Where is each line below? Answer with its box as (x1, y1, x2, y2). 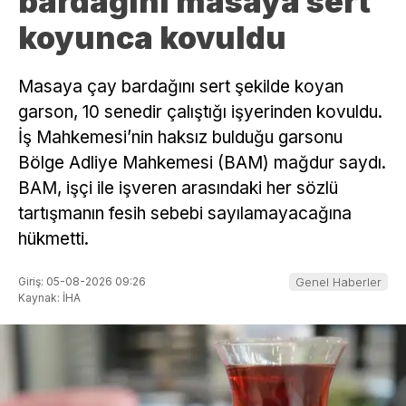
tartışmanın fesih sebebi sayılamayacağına (18, 202, 352, 224)
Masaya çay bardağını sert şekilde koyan (18, 75, 343, 97)
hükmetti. (18, 227, 89, 249)
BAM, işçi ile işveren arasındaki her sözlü (18, 177, 338, 198)
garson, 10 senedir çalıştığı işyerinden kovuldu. (18, 101, 382, 122)
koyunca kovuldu (18, 18, 286, 56)
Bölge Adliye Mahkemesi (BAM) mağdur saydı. (18, 151, 386, 173)
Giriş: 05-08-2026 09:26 (18, 275, 146, 289)
